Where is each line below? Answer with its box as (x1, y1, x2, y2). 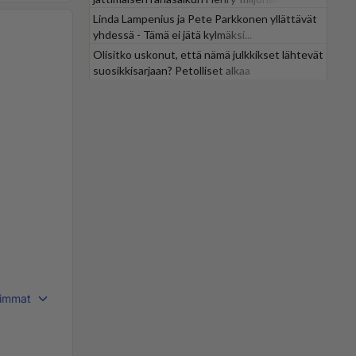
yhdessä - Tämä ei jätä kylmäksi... (93, 28, 252, 41)
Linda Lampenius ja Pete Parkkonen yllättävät (93, 12, 317, 25)
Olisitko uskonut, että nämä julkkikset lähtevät (93, 48, 323, 61)
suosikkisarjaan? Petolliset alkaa (93, 64, 250, 77)
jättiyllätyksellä (93, 79, 167, 93)
